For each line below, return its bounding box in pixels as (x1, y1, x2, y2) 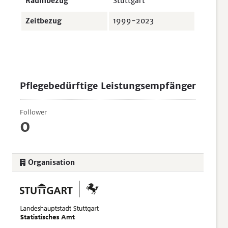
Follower (20, 108, 47, 117)
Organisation (28, 158, 75, 167)
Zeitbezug (25, 16, 62, 25)
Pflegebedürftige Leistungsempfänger (20, 80, 196, 92)
